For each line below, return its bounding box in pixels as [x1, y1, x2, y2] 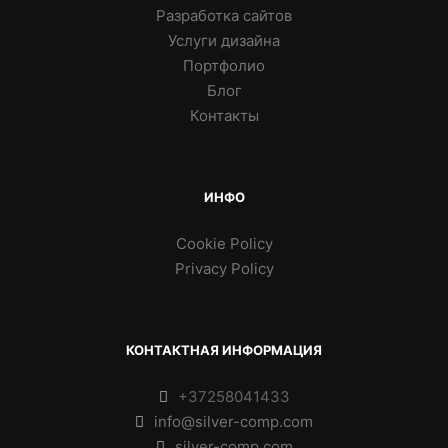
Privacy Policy [174, 259, 274, 279]
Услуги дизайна [168, 31, 280, 51]
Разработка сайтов [156, 6, 292, 26]
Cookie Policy [175, 234, 273, 254]
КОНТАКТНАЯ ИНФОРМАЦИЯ [126, 342, 322, 359]
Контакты [189, 106, 259, 126]
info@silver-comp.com [154, 412, 313, 432]
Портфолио [183, 56, 265, 76]
